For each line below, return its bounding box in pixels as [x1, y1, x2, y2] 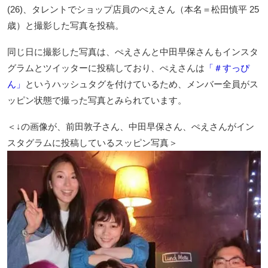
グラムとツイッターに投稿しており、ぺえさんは [7, 63, 205, 74]
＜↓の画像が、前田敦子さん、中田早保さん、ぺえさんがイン [7, 121, 254, 132]
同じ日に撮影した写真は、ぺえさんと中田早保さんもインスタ [7, 47, 258, 57]
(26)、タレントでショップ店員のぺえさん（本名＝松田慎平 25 [7, 4, 259, 15]
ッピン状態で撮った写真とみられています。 [7, 95, 187, 106]
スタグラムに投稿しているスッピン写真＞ [7, 138, 178, 148]
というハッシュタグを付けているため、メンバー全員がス [25, 79, 258, 90]
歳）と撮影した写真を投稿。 [7, 20, 124, 31]
